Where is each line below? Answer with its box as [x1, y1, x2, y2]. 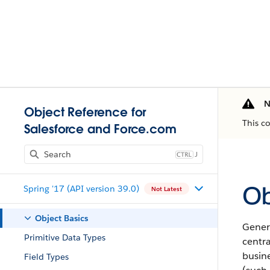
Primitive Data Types [24, 232, 105, 243]
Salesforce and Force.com [24, 121, 177, 137]
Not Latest [151, 184, 182, 193]
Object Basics [35, 213, 88, 224]
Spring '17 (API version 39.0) [23, 183, 139, 194]
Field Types [24, 251, 69, 262]
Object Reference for [24, 104, 146, 120]
